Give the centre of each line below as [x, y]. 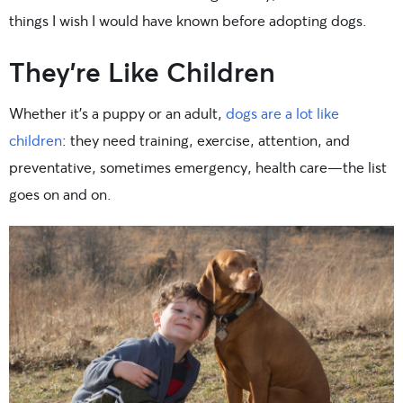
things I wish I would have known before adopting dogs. [188, 20]
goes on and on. [60, 193]
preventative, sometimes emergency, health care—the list [198, 166]
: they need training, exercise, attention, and [206, 139]
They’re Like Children [142, 71]
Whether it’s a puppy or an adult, [117, 112]
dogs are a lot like [282, 112]
